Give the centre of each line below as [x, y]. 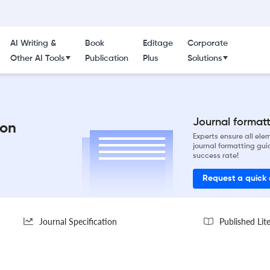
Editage [158, 43]
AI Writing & [33, 43]
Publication [106, 58]
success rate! [216, 156]
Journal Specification [78, 221]
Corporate [207, 43]
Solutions [204, 58]
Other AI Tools [37, 58]
